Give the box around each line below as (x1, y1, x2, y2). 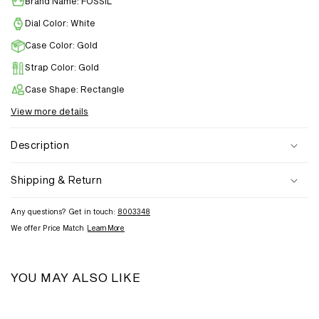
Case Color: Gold (25, 40, 98, 51)
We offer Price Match (11, 224, 84, 233)
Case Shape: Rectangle (25, 84, 125, 95)
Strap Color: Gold (25, 62, 99, 73)
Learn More (88, 224, 125, 233)
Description (11, 139, 70, 152)
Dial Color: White (25, 18, 95, 28)
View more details (11, 106, 88, 117)
